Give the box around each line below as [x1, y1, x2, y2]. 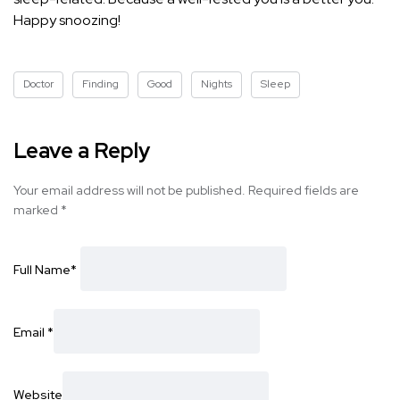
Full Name [13, 261, 71, 278]
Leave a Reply [13, 137, 150, 165]
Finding [82, 77, 119, 92]
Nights [201, 77, 232, 92]
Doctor [23, 77, 54, 92]
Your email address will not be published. [13, 182, 246, 199]
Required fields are [248, 182, 359, 199]
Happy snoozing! [13, 11, 121, 30]
